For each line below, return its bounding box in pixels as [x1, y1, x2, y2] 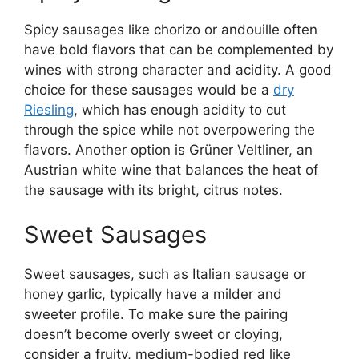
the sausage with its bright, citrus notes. [24, 182, 283, 199]
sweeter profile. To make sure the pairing [24, 305, 288, 322]
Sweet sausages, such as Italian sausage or [24, 265, 306, 282]
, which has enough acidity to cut [74, 102, 286, 119]
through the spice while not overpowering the [24, 122, 315, 139]
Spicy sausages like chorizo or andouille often [24, 22, 317, 38]
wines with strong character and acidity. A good [24, 62, 332, 79]
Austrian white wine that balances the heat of [24, 162, 318, 179]
